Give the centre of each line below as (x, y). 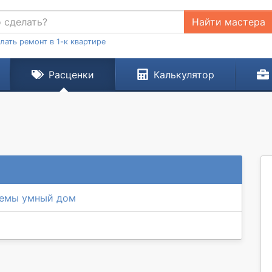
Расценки (71, 75)
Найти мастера (228, 22)
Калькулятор (184, 75)
